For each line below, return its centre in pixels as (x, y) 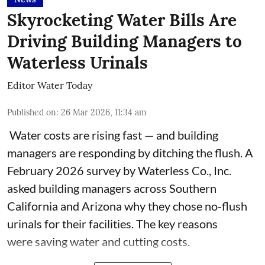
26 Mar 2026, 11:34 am (104, 112)
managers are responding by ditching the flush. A (130, 152)
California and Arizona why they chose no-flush (127, 206)
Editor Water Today (50, 85)
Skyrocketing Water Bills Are (122, 20)
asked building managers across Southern (112, 188)
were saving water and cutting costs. (98, 241)
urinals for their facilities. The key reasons (112, 223)
